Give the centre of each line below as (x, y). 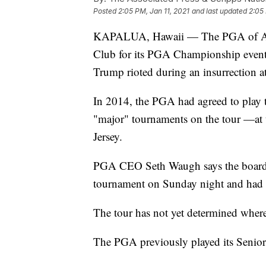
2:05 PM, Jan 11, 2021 (154, 11)
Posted (106, 11)
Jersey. (108, 136)
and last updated (219, 11)
